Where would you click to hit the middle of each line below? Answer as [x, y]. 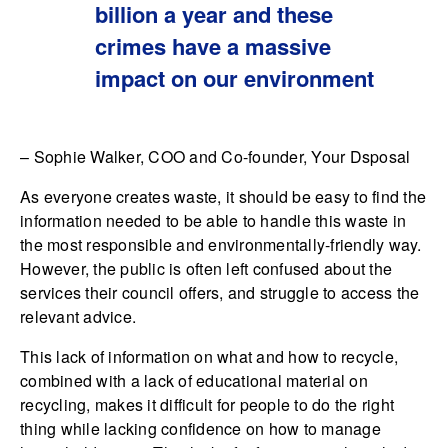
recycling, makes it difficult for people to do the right [207, 405]
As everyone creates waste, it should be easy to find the [223, 197]
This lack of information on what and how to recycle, [209, 357]
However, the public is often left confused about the [206, 269]
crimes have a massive [213, 45]
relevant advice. [78, 317]
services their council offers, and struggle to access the [220, 293]
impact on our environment [234, 77]
